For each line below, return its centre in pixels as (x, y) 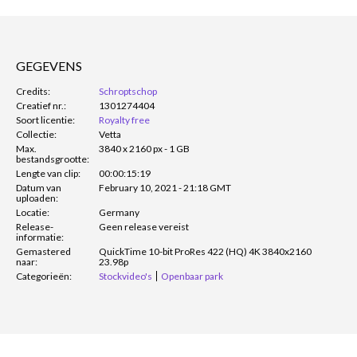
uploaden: (37, 198)
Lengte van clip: (48, 173)
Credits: (33, 91)
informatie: (40, 237)
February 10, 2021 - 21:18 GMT (165, 187)
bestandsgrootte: (53, 159)
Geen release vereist (144, 226)
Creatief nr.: (41, 105)
